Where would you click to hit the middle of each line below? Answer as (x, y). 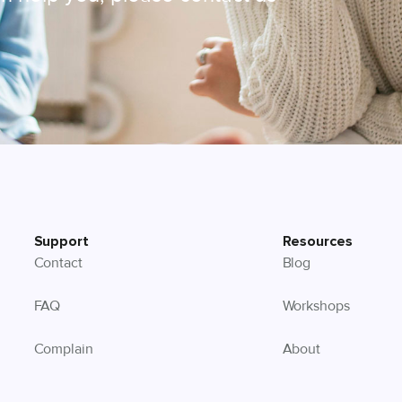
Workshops (316, 306)
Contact (58, 263)
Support (61, 241)
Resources (317, 241)
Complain (63, 349)
